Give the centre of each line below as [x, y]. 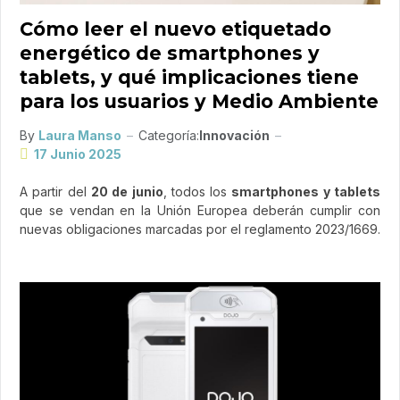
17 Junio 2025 [78, 154]
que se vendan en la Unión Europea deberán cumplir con [200, 211]
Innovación [234, 136]
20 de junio [127, 192]
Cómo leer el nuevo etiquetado [175, 29]
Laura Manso [80, 136]
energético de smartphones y [170, 54]
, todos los [197, 192]
